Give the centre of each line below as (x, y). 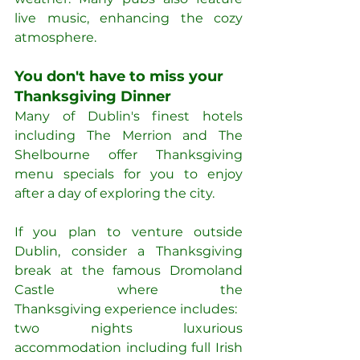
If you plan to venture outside (129, 232)
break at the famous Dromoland (129, 271)
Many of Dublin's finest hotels (129, 117)
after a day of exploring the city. (115, 194)
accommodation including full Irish (129, 348)
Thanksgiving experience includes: (126, 309)
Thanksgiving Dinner (93, 97)
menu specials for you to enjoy (129, 174)
